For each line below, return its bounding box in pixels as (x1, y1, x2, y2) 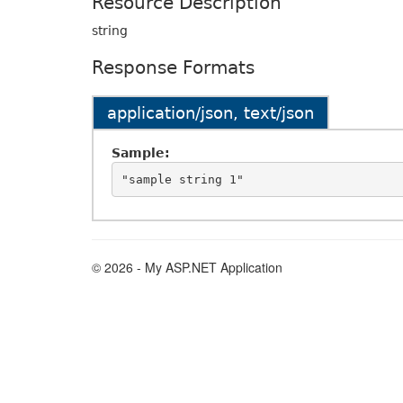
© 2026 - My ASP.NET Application (92, 258, 282, 276)
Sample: (112, 146, 170, 160)
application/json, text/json (107, 103, 314, 122)
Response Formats (92, 57, 255, 78)
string (92, 23, 128, 38)
